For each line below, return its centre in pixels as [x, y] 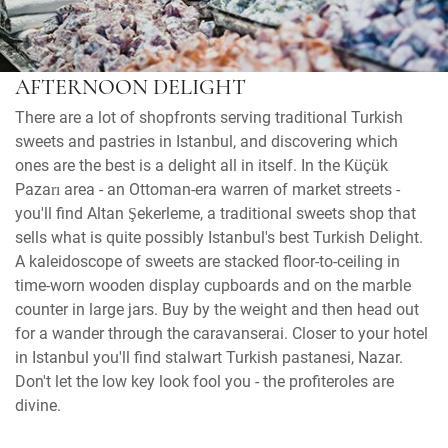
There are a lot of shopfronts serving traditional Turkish [209, 117]
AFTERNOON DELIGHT [130, 89]
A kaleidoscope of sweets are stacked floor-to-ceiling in [207, 261]
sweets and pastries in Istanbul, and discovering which [206, 141]
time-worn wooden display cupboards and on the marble [213, 285]
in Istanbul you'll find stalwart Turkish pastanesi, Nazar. [209, 357]
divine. [38, 405]
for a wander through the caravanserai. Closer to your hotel [221, 333]
